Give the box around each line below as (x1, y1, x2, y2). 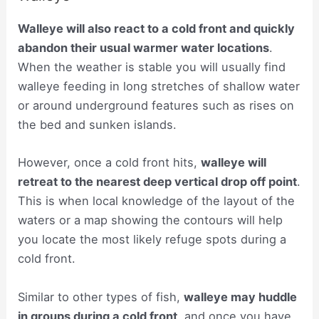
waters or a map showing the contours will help (18, 213, 283, 228)
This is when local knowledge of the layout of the (18, 194, 296, 209)
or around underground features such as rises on (18, 98, 295, 113)
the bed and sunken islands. (18, 117, 177, 132)
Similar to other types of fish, (18, 289, 184, 304)
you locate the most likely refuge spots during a (18, 232, 287, 247)
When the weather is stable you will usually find (18, 60, 286, 75)
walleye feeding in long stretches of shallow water (18, 79, 300, 94)
